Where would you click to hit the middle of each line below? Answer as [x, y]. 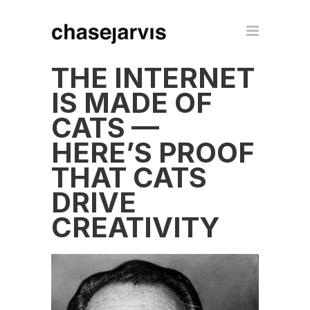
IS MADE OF [132, 103]
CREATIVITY [136, 227]
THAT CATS [129, 177]
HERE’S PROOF [153, 153]
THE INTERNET [153, 78]
